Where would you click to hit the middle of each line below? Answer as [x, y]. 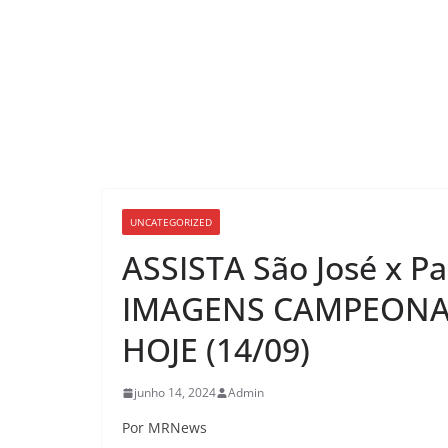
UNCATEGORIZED [171, 222]
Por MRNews [164, 427]
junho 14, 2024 [175, 392]
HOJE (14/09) [216, 349]
